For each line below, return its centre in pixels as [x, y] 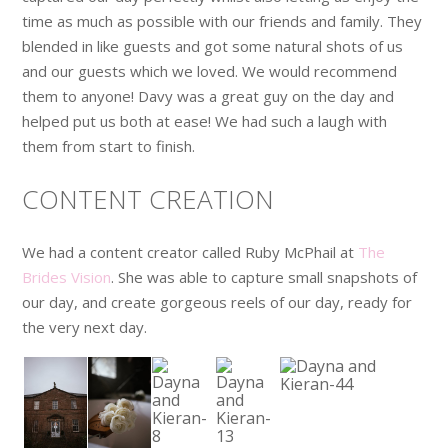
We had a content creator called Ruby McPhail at [190, 251]
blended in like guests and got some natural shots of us [213, 45]
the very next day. [85, 326]
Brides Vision [67, 276]
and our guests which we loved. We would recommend [210, 70]
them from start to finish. [109, 145]
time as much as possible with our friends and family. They [222, 20]
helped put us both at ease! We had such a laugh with [205, 120]
